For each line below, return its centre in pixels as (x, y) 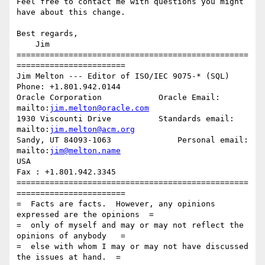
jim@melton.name (85, 151)
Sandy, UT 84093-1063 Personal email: (132, 140)
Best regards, (47, 34)
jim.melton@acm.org (92, 130)
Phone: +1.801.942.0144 (69, 87)
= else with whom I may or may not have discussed (132, 247)
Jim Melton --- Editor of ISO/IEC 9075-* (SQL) (123, 76)
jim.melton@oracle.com (99, 108)
